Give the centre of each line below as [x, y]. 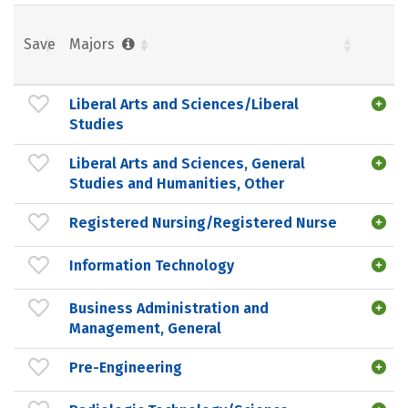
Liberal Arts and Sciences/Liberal [184, 104]
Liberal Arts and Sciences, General [187, 163]
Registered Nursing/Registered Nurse [203, 222]
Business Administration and [169, 308]
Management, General [145, 328]
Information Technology [152, 265]
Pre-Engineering [126, 367]
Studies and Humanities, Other [177, 183]
